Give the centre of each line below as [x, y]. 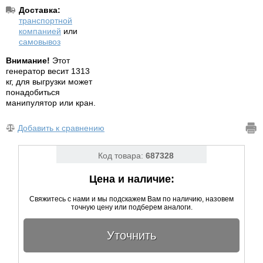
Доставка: [40, 10]
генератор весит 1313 [48, 71]
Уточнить [131, 236]
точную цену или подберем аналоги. [131, 208]
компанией [40, 31]
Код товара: [122, 156]
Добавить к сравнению [61, 128]
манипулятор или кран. [51, 103]
